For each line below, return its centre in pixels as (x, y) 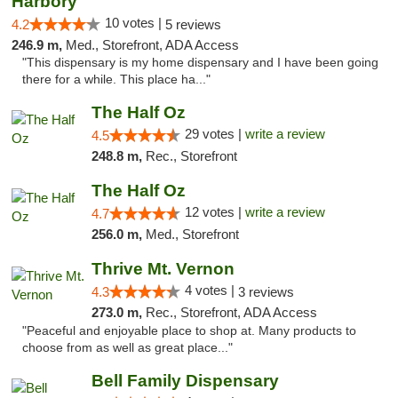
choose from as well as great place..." (127, 348)
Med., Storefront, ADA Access (152, 45)
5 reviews (193, 24)
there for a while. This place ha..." (116, 80)
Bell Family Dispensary (185, 381)
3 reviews (266, 292)
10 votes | (135, 23)
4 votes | (211, 290)
